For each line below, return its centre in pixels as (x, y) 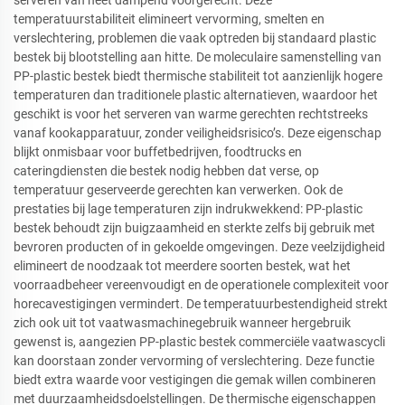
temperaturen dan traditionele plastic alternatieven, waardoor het (196, 95)
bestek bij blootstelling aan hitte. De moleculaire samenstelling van (198, 57)
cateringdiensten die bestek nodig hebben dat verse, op (166, 171)
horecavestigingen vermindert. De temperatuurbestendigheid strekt (201, 304)
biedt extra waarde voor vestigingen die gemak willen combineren (195, 380)
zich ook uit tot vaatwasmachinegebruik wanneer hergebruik (182, 323)
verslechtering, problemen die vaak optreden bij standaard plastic (195, 38)
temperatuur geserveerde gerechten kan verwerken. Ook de (178, 190)
